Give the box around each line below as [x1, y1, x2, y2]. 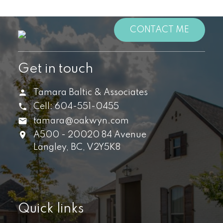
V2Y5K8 [87, 142, 121, 152]
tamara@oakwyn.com [33, 116, 129, 125]
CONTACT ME [130, 25, 190, 35]
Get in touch [17, 62, 93, 76]
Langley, [33, 142, 69, 152]
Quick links [17, 202, 84, 216]
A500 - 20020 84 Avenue [33, 130, 147, 139]
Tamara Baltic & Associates [33, 88, 148, 98]
